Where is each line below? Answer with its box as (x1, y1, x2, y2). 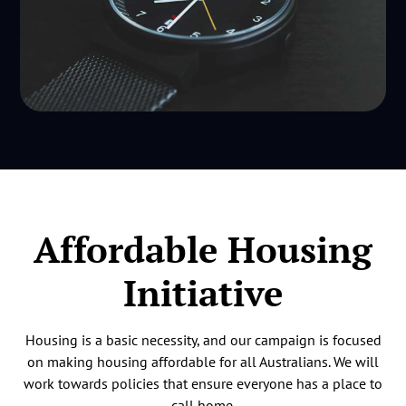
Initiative (123, 267, 283, 316)
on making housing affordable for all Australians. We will (27, 352, 379, 371)
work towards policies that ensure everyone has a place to (24, 373, 382, 392)
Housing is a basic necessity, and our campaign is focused (24, 330, 382, 349)
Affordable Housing (34, 224, 372, 273)
